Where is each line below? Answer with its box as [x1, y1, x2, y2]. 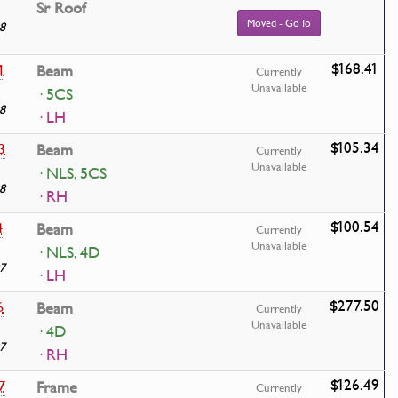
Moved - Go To [247, 15, 311, 30]
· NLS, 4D [36, 241, 100, 264]
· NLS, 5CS [36, 162, 107, 185]
